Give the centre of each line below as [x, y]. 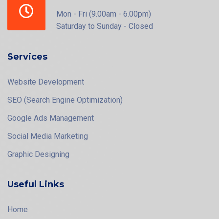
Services [27, 56]
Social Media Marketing [48, 136]
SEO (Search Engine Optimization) [65, 100]
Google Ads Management [51, 118]
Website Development [46, 82]
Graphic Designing [38, 154]
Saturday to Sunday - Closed [105, 26]
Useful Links [36, 184]
